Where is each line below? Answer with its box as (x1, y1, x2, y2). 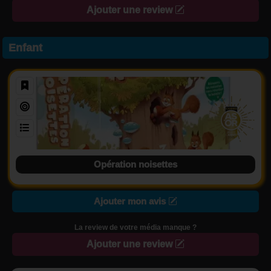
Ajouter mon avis (94, 196, 168, 206)
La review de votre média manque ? (74, 223, 197, 232)
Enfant (8, 42, 42, 54)
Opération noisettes (94, 159, 177, 169)
